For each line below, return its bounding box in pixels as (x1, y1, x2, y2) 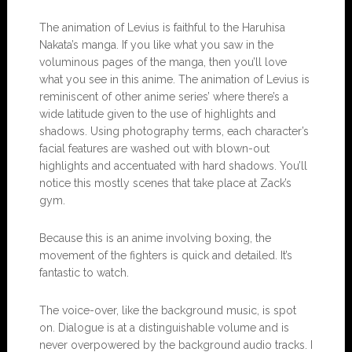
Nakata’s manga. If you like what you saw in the (38, 38, 273, 51)
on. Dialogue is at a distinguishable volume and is (38, 321, 289, 334)
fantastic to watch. (38, 266, 129, 279)
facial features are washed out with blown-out (38, 141, 269, 155)
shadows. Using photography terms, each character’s (38, 124, 309, 137)
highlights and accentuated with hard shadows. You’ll (38, 159, 307, 172)
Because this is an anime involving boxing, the (38, 231, 271, 244)
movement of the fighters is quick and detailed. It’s (38, 248, 292, 262)
